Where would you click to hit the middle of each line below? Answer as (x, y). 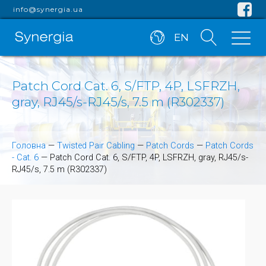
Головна (29, 146)
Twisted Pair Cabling (96, 146)
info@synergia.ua (48, 9)
